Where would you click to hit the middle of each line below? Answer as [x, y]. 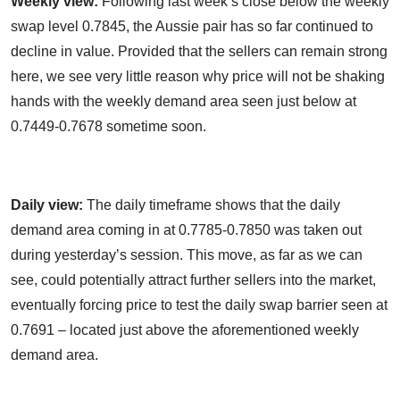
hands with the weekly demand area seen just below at [183, 101]
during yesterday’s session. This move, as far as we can [187, 255]
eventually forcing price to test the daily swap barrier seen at [199, 305]
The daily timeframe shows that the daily [213, 205]
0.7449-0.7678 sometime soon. [198, 126]
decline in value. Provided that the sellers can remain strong [199, 51]
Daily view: [49, 205]
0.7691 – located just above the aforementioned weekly [185, 330]
